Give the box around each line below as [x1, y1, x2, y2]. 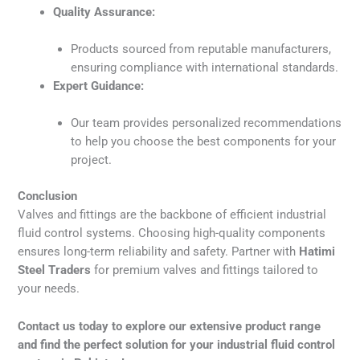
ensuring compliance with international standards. [71, 59, 339, 75]
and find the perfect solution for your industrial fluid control [18, 337, 336, 352]
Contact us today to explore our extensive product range [18, 318, 321, 333]
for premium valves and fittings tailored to [91, 263, 319, 278]
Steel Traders [18, 263, 92, 278]
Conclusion [18, 189, 78, 204]
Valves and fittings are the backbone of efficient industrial [18, 207, 327, 223]
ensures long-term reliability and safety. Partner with [18, 244, 300, 260]
